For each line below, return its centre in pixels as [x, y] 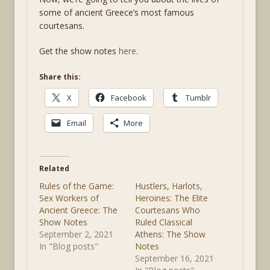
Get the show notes [79, 51]
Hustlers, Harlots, [169, 186]
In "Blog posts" [69, 246]
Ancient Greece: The [78, 210]
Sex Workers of [69, 198]
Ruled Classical [164, 222]
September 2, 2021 [76, 234]
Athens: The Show [170, 234]
